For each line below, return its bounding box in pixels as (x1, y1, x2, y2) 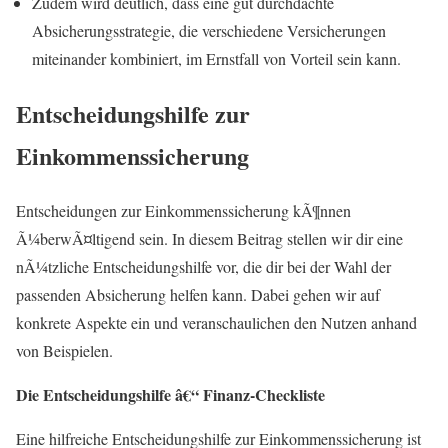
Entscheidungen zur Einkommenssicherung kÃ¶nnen (16, 199, 351, 221)
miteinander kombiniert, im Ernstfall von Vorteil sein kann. (32, 47, 401, 69)
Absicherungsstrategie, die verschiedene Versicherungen (32, 19, 386, 41)
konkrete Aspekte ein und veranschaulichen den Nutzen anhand (16, 311, 417, 333)
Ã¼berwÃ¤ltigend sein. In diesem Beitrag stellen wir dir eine (16, 227, 403, 249)
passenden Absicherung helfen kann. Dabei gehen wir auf (16, 283, 380, 305)
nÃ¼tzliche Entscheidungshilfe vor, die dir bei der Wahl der (16, 255, 391, 277)
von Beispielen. (16, 339, 113, 361)
